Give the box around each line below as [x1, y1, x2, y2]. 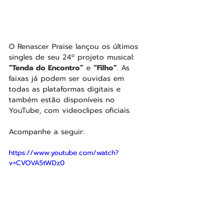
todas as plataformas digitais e [9, 84, 124, 95]
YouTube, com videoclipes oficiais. [9, 105, 131, 116]
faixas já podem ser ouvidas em [9, 73, 127, 84]
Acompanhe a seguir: [9, 126, 84, 138]
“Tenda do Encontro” [9, 62, 83, 74]
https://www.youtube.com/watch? [9, 148, 119, 158]
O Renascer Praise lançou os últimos [9, 41, 141, 52]
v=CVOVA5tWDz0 [9, 158, 64, 169]
